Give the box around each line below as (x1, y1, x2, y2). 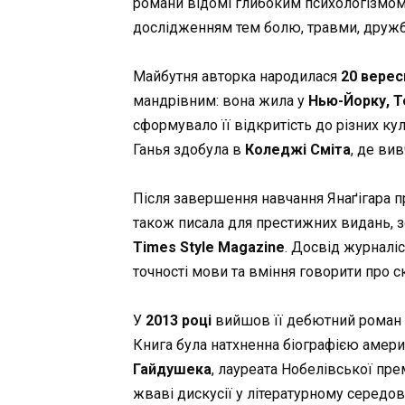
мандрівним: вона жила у (133, 91, 308, 109)
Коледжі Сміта (245, 140, 351, 158)
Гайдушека (133, 361, 212, 379)
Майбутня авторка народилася (133, 67, 341, 85)
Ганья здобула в (133, 140, 245, 158)
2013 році (146, 312, 212, 330)
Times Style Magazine (133, 239, 285, 257)
